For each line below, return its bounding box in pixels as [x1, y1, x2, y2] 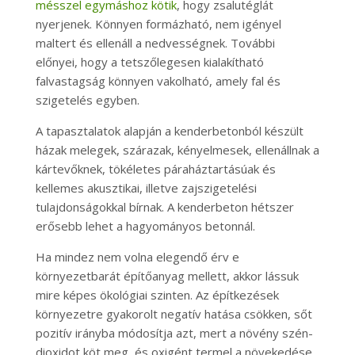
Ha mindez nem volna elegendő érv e [35, 249, 239, 265]
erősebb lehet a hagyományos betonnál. [35, 218, 255, 234]
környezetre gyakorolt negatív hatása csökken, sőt [35, 306, 312, 322]
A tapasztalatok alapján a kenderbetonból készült [35, 123, 303, 139]
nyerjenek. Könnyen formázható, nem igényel [35, 16, 281, 32]
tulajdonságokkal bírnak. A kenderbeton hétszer [35, 199, 294, 215]
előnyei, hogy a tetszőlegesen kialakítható [35, 54, 264, 70]
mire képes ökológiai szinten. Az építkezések [35, 287, 279, 303]
